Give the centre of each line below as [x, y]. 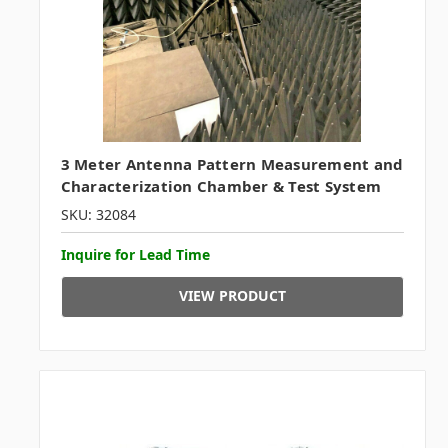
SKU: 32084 [98, 214]
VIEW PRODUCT [232, 295]
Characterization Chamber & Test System [221, 185]
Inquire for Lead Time [135, 254]
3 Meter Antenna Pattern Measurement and [232, 163]
